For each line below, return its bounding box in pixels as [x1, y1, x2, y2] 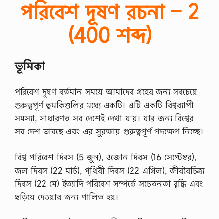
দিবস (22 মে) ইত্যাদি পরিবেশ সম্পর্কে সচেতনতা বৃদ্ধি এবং [15, 177, 203, 189]
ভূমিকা [15, 58, 45, 74]
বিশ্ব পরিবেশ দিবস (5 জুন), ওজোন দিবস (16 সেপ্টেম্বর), [15, 151, 196, 163]
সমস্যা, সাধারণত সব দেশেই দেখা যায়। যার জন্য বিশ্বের [15, 112, 194, 124]
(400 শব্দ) [67, 22, 152, 48]
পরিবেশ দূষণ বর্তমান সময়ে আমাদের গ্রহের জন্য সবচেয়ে [15, 86, 197, 97]
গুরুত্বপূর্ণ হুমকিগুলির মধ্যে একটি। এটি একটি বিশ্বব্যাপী [15, 99, 194, 110]
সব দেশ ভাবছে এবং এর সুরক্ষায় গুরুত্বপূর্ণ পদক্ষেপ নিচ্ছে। [15, 126, 203, 137]
